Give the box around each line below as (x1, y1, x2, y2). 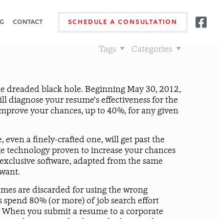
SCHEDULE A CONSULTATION (67, 19, 177, 25)
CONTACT (12, 19, 43, 25)
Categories (131, 45, 174, 54)
